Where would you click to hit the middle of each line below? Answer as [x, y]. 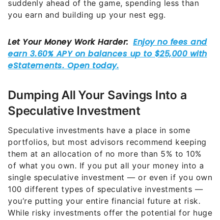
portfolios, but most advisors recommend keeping [107, 123]
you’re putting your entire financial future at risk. [104, 182]
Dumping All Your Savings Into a [97, 76]
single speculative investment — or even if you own [110, 159]
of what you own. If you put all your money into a [106, 147]
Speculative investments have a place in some [99, 111]
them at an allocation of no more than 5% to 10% [105, 135]
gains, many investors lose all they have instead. [105, 206]
